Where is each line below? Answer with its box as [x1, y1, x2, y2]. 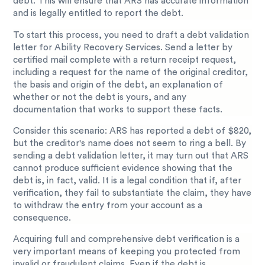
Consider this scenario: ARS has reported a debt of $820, [13, 126, 252, 135]
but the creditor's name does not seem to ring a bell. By [13, 138, 247, 148]
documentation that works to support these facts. [13, 105, 225, 114]
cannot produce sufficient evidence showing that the [13, 163, 233, 173]
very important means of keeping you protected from [13, 247, 241, 257]
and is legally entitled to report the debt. [13, 9, 184, 18]
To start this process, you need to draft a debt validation [13, 30, 250, 40]
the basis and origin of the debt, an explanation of [13, 80, 224, 89]
